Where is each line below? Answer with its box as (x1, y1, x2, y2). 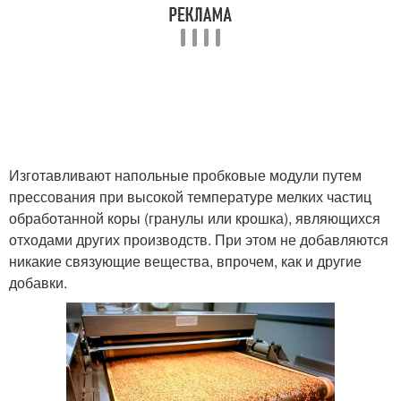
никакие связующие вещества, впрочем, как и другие (9, 251, 362, 271)
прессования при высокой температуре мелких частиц (9, 186, 371, 207)
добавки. (9, 272, 67, 293)
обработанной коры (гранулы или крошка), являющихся (9, 208, 380, 228)
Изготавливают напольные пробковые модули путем (9, 165, 362, 185)
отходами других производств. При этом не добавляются (9, 229, 388, 250)
